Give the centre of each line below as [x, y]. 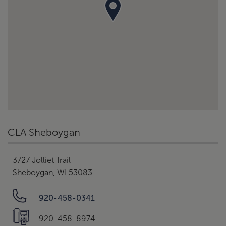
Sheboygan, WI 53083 [52, 172]
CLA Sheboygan [44, 132]
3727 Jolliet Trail [42, 160]
